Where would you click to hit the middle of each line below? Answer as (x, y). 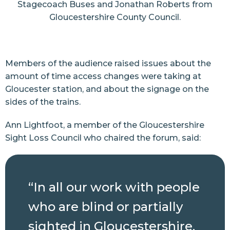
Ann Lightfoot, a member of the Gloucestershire (105, 125)
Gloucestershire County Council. (115, 17)
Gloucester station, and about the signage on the (107, 89)
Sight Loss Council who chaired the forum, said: (103, 138)
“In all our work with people (114, 187)
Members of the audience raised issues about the (108, 63)
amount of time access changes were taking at (103, 76)
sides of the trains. (43, 102)
